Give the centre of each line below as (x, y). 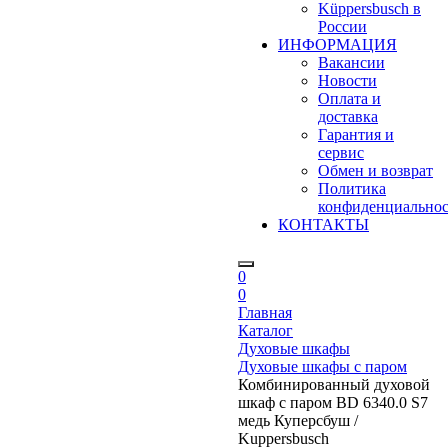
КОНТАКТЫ (323, 224)
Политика (352, 188)
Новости (347, 80)
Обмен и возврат (375, 170)
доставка (348, 116)
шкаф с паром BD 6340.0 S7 (333, 402)
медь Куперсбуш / (298, 420)
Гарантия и (356, 134)
